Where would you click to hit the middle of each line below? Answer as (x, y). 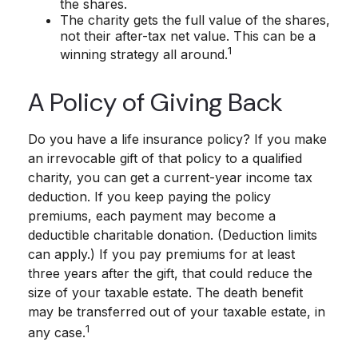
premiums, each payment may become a (152, 215)
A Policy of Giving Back (155, 102)
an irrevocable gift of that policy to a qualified (165, 158)
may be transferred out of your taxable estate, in (177, 311)
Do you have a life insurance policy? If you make (177, 139)
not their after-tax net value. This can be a (188, 36)
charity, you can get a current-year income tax (170, 177)
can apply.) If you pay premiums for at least (161, 254)
